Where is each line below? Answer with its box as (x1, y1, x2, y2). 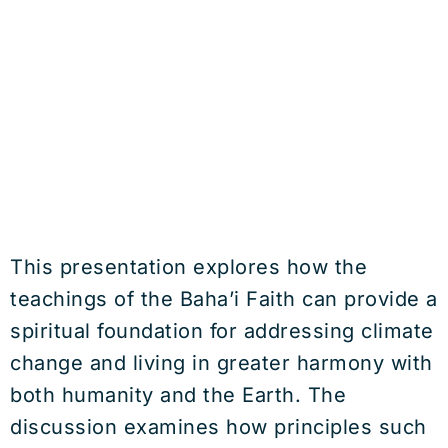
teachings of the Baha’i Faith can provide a (10, 287, 438, 311)
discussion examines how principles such (10, 415, 427, 439)
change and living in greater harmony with (10, 351, 433, 375)
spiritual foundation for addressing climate (10, 319, 434, 343)
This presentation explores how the (10, 255, 367, 279)
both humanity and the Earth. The (10, 383, 346, 407)
